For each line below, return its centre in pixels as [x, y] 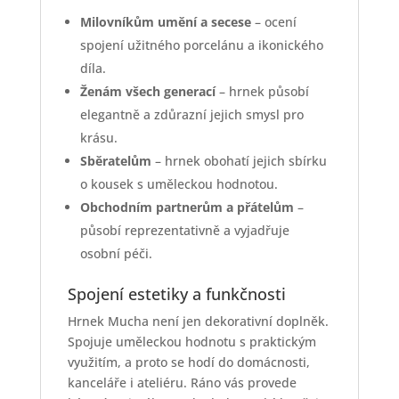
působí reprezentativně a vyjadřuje [184, 231]
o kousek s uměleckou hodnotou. [179, 184]
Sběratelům [115, 161]
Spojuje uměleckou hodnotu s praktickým [191, 342]
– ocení [273, 22]
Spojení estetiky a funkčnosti [176, 294]
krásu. [98, 138]
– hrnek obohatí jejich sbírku [239, 161]
